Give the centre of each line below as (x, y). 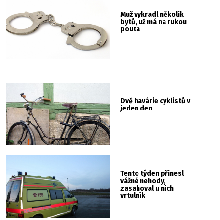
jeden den (137, 108)
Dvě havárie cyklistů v (155, 101)
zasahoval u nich (147, 189)
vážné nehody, (143, 181)
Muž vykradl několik (152, 15)
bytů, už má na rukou (154, 22)
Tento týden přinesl (152, 174)
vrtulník (133, 196)
